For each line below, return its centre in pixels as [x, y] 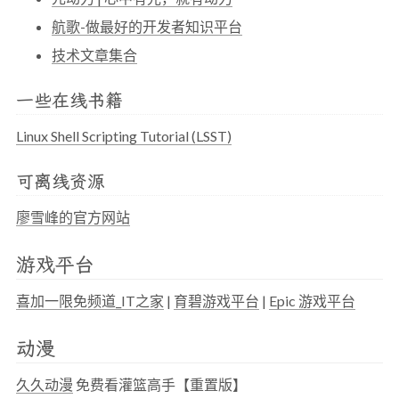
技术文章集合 [94, 55]
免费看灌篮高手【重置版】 [160, 384]
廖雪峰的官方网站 [73, 217]
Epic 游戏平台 [312, 301]
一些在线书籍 [69, 100]
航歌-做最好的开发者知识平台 [147, 26]
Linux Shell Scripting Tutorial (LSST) [124, 136]
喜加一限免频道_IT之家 [90, 301]
